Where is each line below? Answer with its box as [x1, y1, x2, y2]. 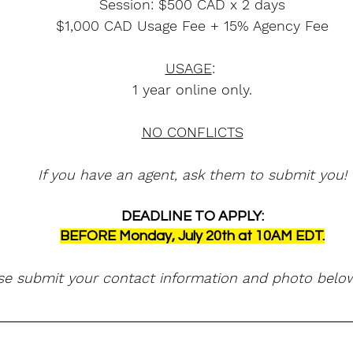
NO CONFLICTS [141, 124, 243, 140]
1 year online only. [132, 81, 252, 98]
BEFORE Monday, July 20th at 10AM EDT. [60, 229, 325, 243]
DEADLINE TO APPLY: [121, 209, 264, 224]
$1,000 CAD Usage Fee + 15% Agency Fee [56, 17, 329, 34]
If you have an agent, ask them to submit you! [38, 166, 347, 183]
